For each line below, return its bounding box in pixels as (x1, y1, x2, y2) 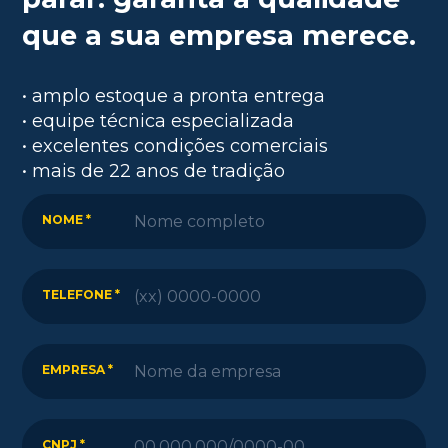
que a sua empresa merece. (22, 19, 417, 52)
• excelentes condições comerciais (22, 135, 329, 157)
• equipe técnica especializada (22, 110, 295, 132)
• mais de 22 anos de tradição (22, 160, 286, 182)
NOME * (42, 212, 92, 227)
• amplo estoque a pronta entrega (22, 85, 326, 107)
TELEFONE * (42, 287, 121, 302)
